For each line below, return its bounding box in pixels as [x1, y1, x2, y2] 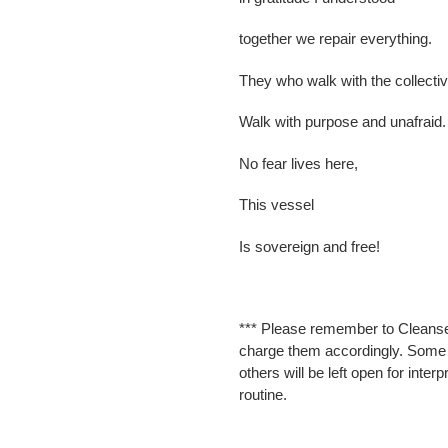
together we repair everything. [239, 30, 432, 48]
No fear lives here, [239, 154, 358, 172]
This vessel [239, 196, 314, 214]
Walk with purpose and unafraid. [239, 113, 446, 131]
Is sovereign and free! [239, 237, 380, 255]
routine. [239, 386, 287, 404]
